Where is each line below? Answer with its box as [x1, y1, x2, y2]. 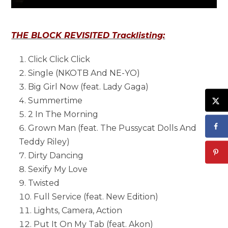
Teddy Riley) [19, 136, 70, 147]
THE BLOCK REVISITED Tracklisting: [11, 30, 165, 40]
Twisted [28, 178, 60, 188]
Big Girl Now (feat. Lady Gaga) [28, 81, 149, 92]
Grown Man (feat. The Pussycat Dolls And [28, 123, 197, 133]
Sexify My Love [28, 164, 88, 174]
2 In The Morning [28, 109, 99, 119]
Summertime [28, 95, 83, 105]
